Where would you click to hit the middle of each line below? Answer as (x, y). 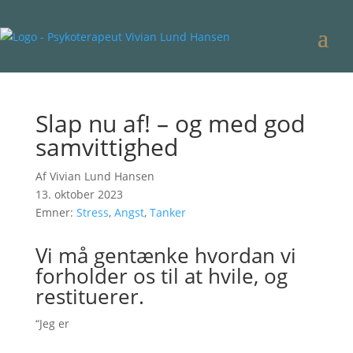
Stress (92, 212)
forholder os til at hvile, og (161, 276)
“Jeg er (52, 323)
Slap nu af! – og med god (170, 123)
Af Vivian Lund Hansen (95, 176)
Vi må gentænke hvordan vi (165, 255)
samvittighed (106, 147)
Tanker (167, 212)
